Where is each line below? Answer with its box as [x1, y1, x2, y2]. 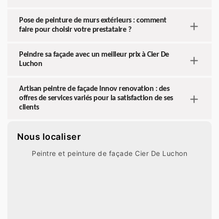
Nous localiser [17, 131, 81, 142]
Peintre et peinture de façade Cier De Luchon [32, 149, 187, 158]
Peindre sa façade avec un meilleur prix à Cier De [19, 51, 169, 59]
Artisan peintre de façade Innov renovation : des [19, 85, 169, 93]
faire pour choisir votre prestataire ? [19, 26, 131, 34]
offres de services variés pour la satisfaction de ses [19, 94, 173, 103]
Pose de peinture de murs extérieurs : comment [19, 17, 167, 25]
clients [19, 104, 39, 112]
